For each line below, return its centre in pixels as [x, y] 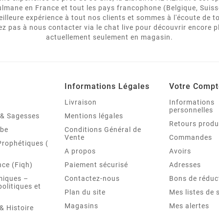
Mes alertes [189, 206]
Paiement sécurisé [96, 164]
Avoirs [180, 151]
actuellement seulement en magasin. [109, 37]
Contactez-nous [92, 178]
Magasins [81, 206]
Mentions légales [94, 116]
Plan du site [85, 192]
